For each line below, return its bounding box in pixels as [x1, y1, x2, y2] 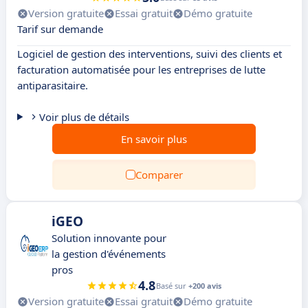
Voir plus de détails [38, 110, 129, 124]
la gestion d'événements [52, 247, 166, 261]
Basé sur [156, 280, 188, 291]
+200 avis [188, 280, 221, 291]
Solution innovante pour [52, 231, 166, 245]
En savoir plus [121, 132, 187, 146]
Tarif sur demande [17, 22, 103, 36]
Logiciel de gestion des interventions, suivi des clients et [17, 47, 282, 60]
